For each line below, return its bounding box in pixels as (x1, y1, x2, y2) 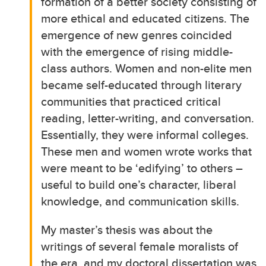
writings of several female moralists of (41, 237, 239, 255)
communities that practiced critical (41, 92, 221, 110)
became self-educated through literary (41, 75, 242, 93)
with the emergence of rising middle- (41, 42, 233, 60)
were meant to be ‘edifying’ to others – (41, 159, 243, 176)
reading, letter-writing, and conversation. (41, 109, 255, 126)
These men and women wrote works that (41, 142, 252, 160)
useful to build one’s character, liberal (41, 175, 237, 193)
